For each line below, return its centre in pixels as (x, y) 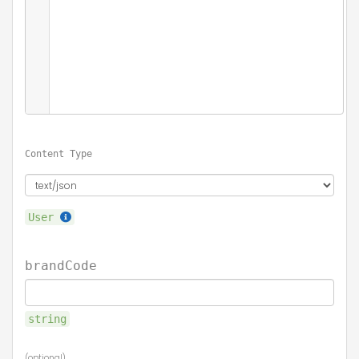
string (47, 319)
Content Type (58, 154)
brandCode (61, 266)
